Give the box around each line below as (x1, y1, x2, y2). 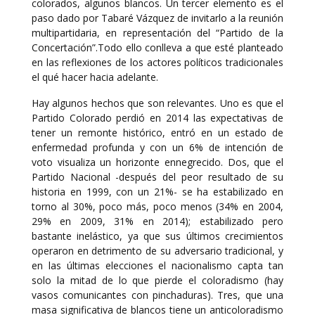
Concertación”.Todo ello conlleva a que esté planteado (32, 41, 283, 54)
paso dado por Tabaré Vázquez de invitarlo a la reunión (32, 11, 283, 25)
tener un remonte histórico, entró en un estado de (32, 126, 283, 139)
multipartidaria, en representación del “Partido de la (32, 26, 283, 39)
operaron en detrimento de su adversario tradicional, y (32, 244, 283, 257)
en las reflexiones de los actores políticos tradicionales (32, 56, 283, 69)
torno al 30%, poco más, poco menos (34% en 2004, (32, 200, 283, 213)
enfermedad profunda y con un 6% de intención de (32, 141, 283, 154)
